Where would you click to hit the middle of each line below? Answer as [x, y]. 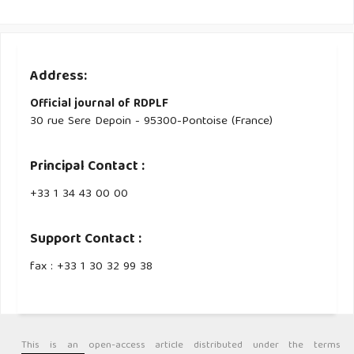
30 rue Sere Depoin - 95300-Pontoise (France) [152, 122]
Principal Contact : [88, 167]
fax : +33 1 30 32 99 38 [92, 267]
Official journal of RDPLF [100, 105]
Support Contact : [86, 239]
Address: [59, 77]
